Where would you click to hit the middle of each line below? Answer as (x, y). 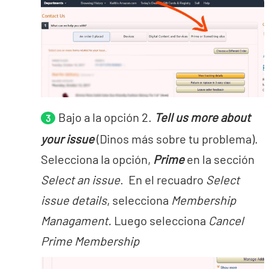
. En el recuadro (163, 180)
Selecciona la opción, (97, 159)
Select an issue (80, 180)
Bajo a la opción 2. (106, 117)
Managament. (77, 220)
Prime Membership (90, 241)
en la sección (219, 159)
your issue (68, 139)
